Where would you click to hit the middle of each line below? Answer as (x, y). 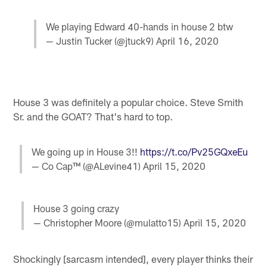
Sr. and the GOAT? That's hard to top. (93, 117)
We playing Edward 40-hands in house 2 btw (139, 26)
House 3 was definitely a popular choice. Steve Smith (128, 102)
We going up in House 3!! (86, 152)
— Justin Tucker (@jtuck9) (101, 41)
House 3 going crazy (76, 208)
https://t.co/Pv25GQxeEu (194, 152)
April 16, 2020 (187, 41)
